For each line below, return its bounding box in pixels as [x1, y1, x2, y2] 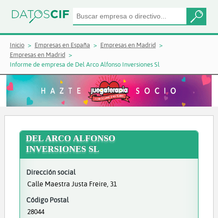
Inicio [10, 41, 24, 49]
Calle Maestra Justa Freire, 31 [27, 179, 117, 188]
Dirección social [26, 167, 75, 177]
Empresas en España [35, 41, 90, 49]
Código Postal [26, 195, 69, 204]
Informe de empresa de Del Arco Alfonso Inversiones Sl [10, 60, 160, 68]
